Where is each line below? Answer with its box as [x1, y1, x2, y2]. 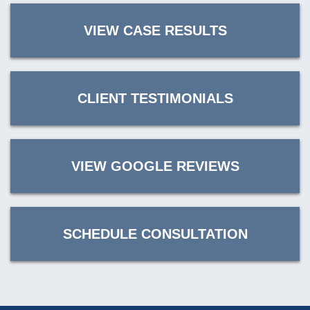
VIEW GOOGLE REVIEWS [71, 158, 239, 174]
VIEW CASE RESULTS [83, 23, 227, 39]
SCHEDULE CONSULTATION [62, 226, 248, 242]
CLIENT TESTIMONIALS [77, 91, 233, 107]
